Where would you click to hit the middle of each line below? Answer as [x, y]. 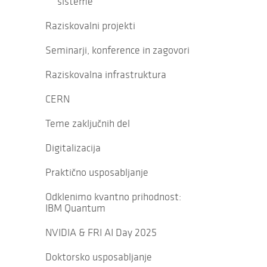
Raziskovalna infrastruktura [106, 74]
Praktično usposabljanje [97, 172]
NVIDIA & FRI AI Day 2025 [101, 232]
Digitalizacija [73, 148]
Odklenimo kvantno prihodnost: [113, 197]
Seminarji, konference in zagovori [117, 50]
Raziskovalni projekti [90, 26]
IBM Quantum [75, 208]
